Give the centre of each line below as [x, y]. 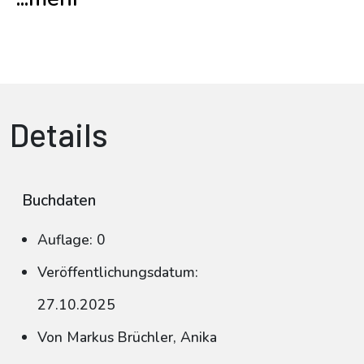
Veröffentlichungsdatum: [118, 272]
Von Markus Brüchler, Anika [127, 337]
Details [59, 134]
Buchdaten [59, 201]
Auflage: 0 [71, 240]
